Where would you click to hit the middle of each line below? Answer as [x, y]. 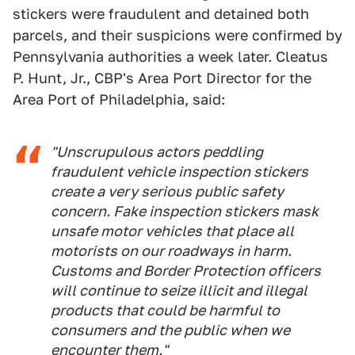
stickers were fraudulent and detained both [161, 14]
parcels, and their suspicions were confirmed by [177, 36]
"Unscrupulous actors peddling [157, 152]
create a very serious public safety [167, 192]
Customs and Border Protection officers [186, 271]
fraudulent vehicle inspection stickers [179, 172]
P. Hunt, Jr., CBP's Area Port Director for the [162, 78]
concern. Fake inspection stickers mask [185, 212]
